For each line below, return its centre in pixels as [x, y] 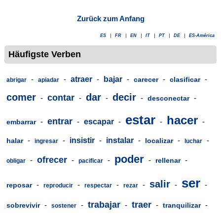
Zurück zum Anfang [110, 19]
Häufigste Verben [45, 55]
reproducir [58, 185]
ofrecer [52, 160]
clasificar [185, 79]
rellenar [168, 160]
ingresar [46, 141]
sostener [64, 205]
